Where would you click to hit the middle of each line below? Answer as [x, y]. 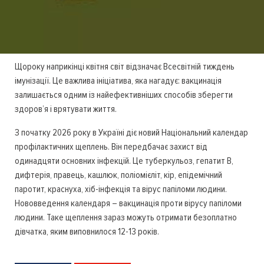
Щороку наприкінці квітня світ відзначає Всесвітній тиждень [125, 67]
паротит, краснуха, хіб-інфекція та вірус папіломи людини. [121, 189]
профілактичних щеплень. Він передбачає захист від [111, 147]
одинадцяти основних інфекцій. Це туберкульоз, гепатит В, [124, 161]
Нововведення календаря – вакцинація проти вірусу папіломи [128, 204]
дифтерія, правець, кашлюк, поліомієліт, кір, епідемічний [118, 175]
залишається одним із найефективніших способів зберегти [124, 95]
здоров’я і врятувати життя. [66, 109]
